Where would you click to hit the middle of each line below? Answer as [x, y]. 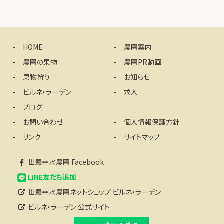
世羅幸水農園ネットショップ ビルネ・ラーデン [95, 192]
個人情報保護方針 [152, 122]
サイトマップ [142, 137]
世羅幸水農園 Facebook [66, 162]
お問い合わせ [43, 122]
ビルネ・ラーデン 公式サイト [69, 207]
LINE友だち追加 [52, 177]
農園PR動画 [143, 62]
